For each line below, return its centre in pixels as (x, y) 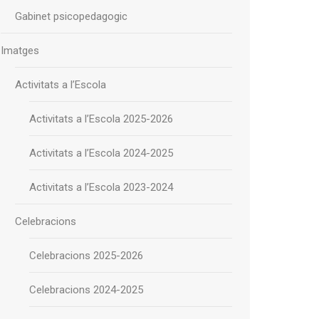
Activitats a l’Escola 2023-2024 (101, 187)
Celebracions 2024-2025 (86, 290)
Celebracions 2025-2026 (86, 256)
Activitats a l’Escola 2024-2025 (101, 153)
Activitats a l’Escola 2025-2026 (101, 119)
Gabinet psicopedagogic (71, 16)
